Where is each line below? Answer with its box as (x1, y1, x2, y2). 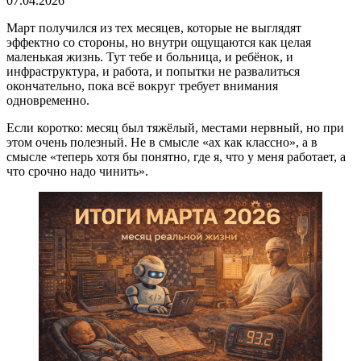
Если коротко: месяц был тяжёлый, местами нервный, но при (6, 120, 344, 135)
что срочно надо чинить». (6, 164, 148, 178)
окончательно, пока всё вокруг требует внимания (6, 78, 278, 93)
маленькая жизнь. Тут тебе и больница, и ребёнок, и (6, 49, 293, 64)
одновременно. (6, 93, 89, 107)
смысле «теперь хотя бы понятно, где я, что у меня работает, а (6, 149, 346, 164)
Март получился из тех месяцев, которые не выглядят (6, 20, 301, 35)
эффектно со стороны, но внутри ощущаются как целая (6, 35, 311, 49)
